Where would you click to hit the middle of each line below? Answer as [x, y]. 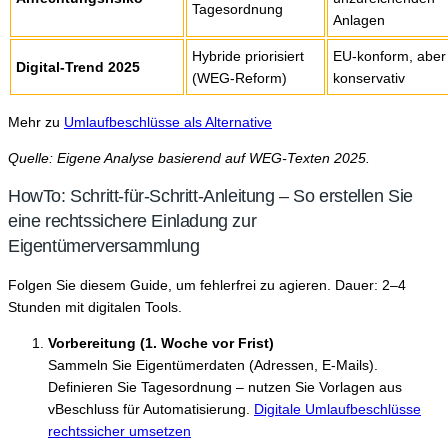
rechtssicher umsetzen [119, 431]
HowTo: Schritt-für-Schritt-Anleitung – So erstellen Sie [211, 196]
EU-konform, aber [389, 56]
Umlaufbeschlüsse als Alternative [168, 122]
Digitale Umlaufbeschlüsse [337, 409]
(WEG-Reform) [239, 78]
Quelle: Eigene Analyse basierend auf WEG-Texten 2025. [189, 158]
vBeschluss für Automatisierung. [151, 409]
